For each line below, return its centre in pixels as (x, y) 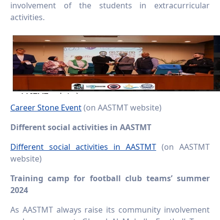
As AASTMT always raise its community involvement (110, 210)
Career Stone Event (46, 108)
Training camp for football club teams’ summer (110, 179)
